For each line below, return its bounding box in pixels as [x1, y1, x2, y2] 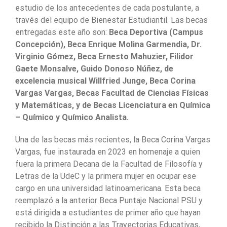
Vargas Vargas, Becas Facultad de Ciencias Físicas [15, 88, 209, 98]
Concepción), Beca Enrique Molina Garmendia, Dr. [15, 39, 202, 49]
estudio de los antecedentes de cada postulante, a [15, 3, 199, 13]
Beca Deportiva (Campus [109, 27, 203, 37]
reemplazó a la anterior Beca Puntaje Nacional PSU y [15, 195, 203, 205]
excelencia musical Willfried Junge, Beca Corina [15, 75, 196, 86]
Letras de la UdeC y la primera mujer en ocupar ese [15, 171, 196, 181]
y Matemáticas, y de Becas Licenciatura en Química [15, 100, 210, 110]
